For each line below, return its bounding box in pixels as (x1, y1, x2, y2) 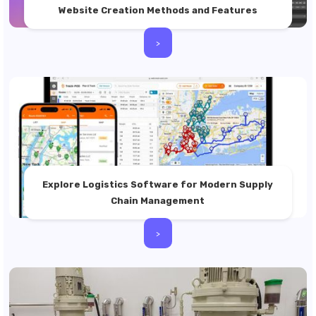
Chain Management (111, 195, 205, 206)
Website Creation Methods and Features (58, 5, 257, 16)
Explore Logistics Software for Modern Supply (42, 179, 274, 190)
